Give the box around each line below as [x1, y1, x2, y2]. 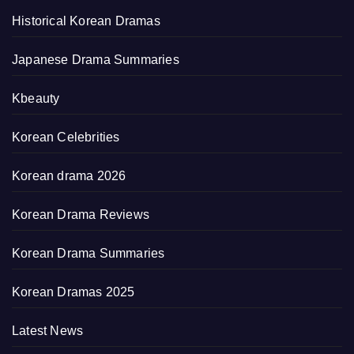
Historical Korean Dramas [12, 14, 160, 28]
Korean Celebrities [12, 130, 120, 145]
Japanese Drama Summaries [12, 53, 179, 67]
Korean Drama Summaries [12, 247, 165, 261]
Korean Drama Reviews [12, 208, 149, 222]
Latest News [12, 324, 84, 338]
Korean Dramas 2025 [12, 285, 135, 299]
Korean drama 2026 [12, 169, 126, 183]
